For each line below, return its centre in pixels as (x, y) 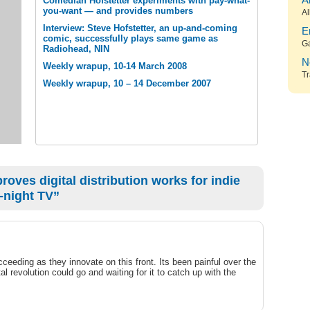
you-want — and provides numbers (118, 11)
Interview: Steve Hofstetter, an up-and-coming (140, 28)
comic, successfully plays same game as (130, 38)
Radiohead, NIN (76, 49)
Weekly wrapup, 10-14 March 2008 (115, 66)
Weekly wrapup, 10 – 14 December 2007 (127, 83)
